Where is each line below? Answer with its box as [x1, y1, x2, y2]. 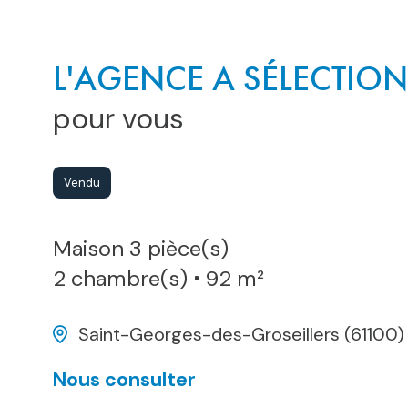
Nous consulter [52, 366, 196, 393]
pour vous [52, 99, 184, 138]
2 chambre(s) [52, 263, 188, 292]
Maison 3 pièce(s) [52, 233, 229, 262]
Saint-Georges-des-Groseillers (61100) [77, 321, 404, 346]
